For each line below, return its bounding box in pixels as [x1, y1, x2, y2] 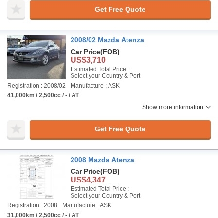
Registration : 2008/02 [7, 82, 66, 89]
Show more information [142, 104, 203, 110]
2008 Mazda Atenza [71, 156, 134, 163]
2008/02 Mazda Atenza [71, 36, 144, 44]
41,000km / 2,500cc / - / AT [7, 92, 79, 99]
